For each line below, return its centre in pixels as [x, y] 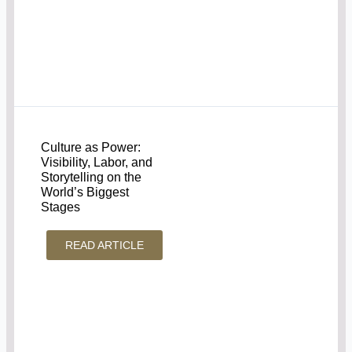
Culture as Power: [91, 147]
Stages [61, 207]
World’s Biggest [85, 192]
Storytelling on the [92, 177]
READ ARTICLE [105, 245]
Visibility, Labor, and [97, 162]
